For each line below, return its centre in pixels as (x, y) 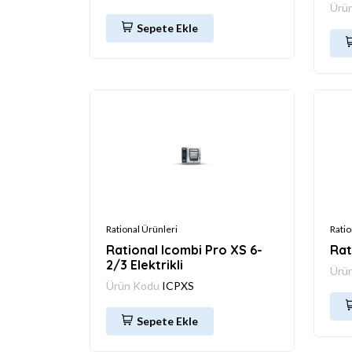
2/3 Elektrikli (145, 264)
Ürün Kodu (134, 285)
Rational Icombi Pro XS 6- (184, 249)
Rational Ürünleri (142, 229)
